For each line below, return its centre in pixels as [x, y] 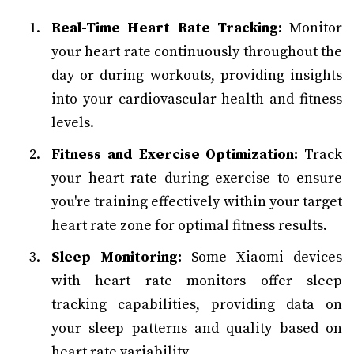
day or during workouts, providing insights [197, 75]
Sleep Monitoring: [117, 257]
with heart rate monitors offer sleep [197, 281]
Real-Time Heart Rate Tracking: [167, 28]
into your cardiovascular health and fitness [197, 99]
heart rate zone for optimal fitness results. [189, 226]
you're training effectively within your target [197, 202]
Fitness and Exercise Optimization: [175, 154]
